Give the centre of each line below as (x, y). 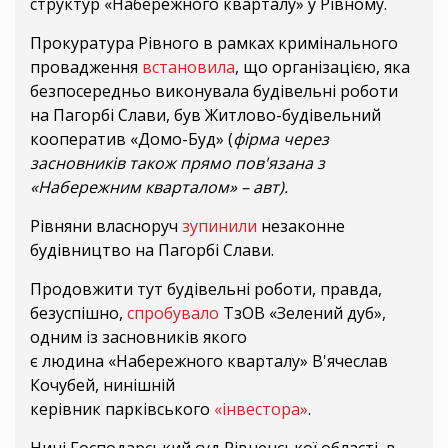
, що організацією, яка (322, 67)
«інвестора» (261, 409)
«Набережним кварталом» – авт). (159, 187)
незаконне (301, 226)
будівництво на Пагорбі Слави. (152, 250)
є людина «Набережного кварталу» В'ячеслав (209, 361)
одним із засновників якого (138, 337)
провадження (86, 67)
